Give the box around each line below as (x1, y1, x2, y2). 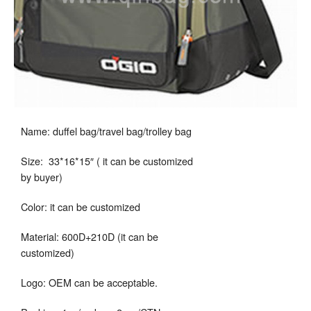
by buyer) (21, 169, 62, 184)
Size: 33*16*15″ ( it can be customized (21, 153, 193, 168)
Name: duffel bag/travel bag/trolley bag (21, 123, 192, 138)
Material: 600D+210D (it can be (21, 228, 158, 244)
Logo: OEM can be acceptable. (21, 274, 158, 289)
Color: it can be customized (21, 199, 140, 214)
